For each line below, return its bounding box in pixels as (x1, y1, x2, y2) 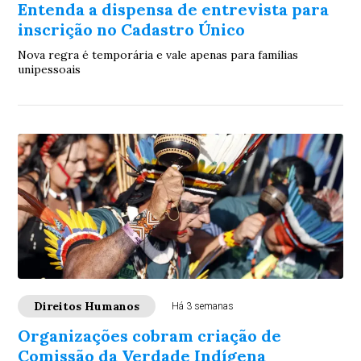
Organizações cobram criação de (18, 326, 282, 346)
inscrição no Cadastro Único (18, 19, 246, 39)
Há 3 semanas (172, 301, 234, 312)
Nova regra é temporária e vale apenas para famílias (18, 48, 299, 62)
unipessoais (18, 62, 81, 77)
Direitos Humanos (34, 299, 140, 313)
